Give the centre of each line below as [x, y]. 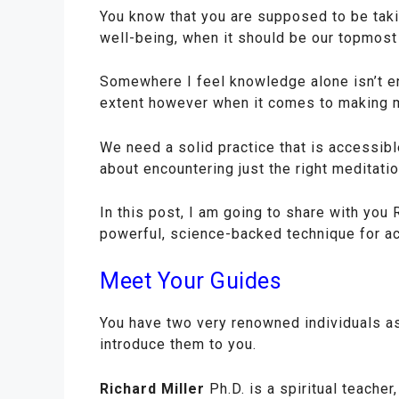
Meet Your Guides [191, 281]
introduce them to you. [178, 345]
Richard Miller [152, 388]
